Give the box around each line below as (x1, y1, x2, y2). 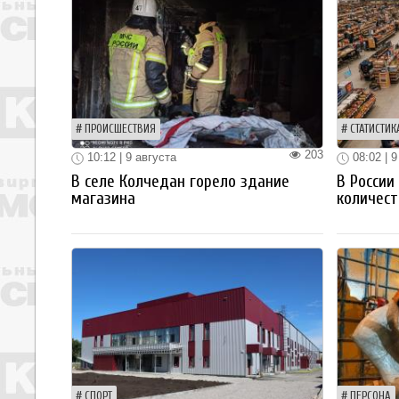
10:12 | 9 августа (84, 151, 176, 165)
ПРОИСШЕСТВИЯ (85, 123, 156, 136)
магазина (71, 188, 135, 208)
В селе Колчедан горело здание (71, 171, 289, 191)
